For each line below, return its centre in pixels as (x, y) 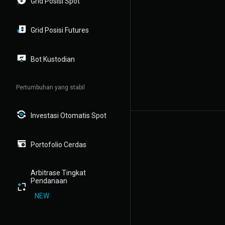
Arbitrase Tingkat (58, 173)
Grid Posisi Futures (60, 30)
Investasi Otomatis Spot (69, 116)
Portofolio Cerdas (59, 145)
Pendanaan (49, 181)
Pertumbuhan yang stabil (50, 87)
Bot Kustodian (53, 59)
